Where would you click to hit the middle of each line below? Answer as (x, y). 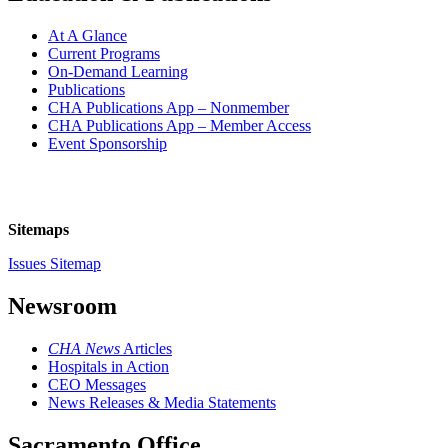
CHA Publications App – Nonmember (168, 107)
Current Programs (104, 53)
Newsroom (62, 305)
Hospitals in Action (108, 366)
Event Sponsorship (107, 143)
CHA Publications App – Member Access (179, 125)
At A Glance (87, 35)
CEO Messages (97, 384)
